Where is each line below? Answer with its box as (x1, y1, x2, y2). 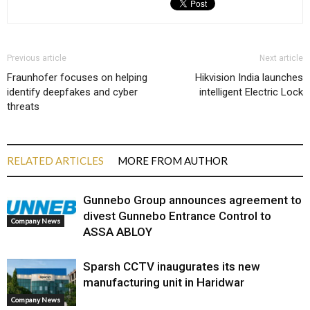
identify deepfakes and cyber (7, 85, 138, 98)
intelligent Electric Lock (199, 85, 303, 98)
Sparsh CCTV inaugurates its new (83, 259, 260, 273)
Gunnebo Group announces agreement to (83, 192, 302, 207)
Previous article (7, 53, 66, 63)
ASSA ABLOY (83, 224, 152, 239)
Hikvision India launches (195, 71, 303, 84)
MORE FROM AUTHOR (118, 154, 228, 167)
